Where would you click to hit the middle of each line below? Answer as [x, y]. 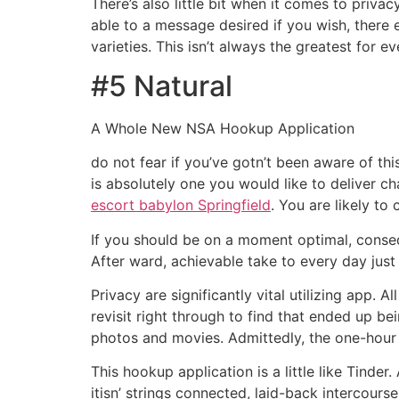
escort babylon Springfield [181, 205]
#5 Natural [162, 85]
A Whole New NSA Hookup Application [223, 128]
